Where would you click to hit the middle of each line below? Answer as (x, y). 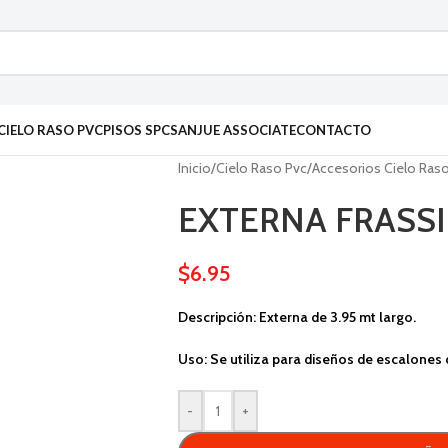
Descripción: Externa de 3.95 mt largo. (296, 317)
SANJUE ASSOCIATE (233, 130)
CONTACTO (333, 130)
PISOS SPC (136, 130)
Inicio (194, 168)
